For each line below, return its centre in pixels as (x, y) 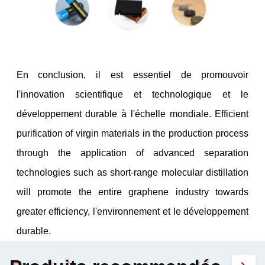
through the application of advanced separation (132, 153)
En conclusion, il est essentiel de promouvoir (132, 75)
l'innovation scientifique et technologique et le (132, 95)
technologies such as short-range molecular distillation (132, 173)
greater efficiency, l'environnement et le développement (132, 212)
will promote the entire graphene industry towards (132, 192)
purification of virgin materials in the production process (132, 134)
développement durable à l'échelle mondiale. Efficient (132, 114)
